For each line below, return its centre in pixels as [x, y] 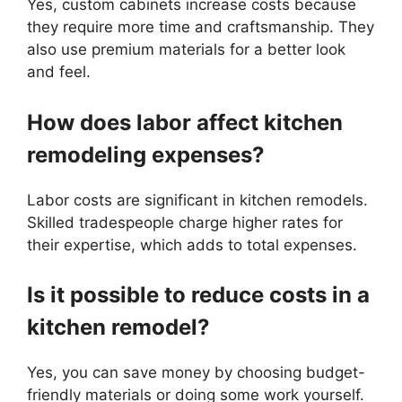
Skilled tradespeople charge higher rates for [185, 222]
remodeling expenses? [146, 154]
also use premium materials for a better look [186, 50]
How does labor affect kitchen [185, 122]
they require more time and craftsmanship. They [201, 27]
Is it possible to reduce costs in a [198, 295]
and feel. [59, 72]
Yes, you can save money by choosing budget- [196, 373]
